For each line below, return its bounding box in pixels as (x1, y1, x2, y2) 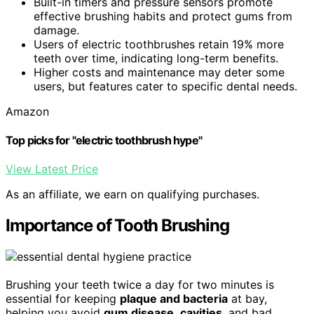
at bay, (228, 292, 267, 306)
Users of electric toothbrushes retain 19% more (34, 36, 284, 51)
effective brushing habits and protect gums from (34, 8, 292, 23)
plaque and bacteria (120, 292, 228, 306)
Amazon (6, 104, 49, 118)
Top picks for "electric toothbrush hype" (6, 132, 202, 147)
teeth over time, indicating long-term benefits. (34, 50, 278, 65)
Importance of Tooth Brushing (6, 215, 229, 236)
